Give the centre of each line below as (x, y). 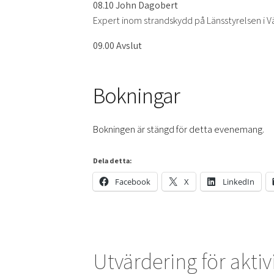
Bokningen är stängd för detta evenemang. (179, 129)
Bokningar (136, 95)
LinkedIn (239, 182)
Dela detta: (112, 161)
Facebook (133, 182)
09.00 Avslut (117, 46)
